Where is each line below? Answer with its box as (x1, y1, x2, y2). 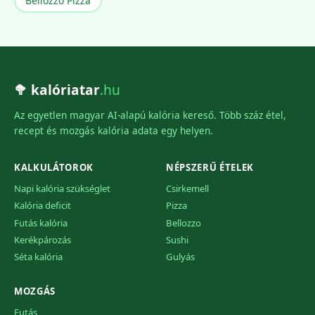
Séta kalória (14, 250, 63, 264)
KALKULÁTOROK (14, 160, 94, 174)
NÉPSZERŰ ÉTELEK (166, 160, 254, 174)
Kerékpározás (14, 233, 71, 247)
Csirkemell (166, 181, 209, 195)
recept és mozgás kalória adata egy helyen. (14, 123, 213, 137)
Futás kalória (14, 216, 67, 229)
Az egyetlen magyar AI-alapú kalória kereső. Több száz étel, (14, 108, 286, 122)
